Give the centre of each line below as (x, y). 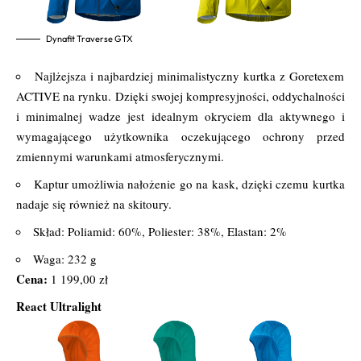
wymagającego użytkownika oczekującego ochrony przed (180, 136)
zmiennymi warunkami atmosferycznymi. (120, 156)
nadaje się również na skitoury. (94, 203)
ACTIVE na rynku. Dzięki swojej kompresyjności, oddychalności (180, 95)
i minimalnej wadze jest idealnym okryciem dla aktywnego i (180, 116)
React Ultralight (59, 306)
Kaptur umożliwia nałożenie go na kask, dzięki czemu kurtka (189, 183)
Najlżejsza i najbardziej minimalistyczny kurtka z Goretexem (189, 75)
